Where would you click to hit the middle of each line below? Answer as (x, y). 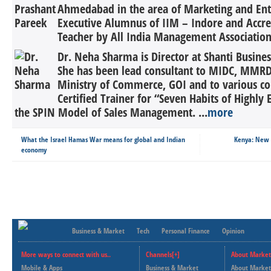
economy (34, 150)
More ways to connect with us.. (66, 254)
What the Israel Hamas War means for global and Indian (103, 139)
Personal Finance (186, 231)
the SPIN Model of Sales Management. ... (111, 112)
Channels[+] (163, 254)
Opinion (233, 231)
